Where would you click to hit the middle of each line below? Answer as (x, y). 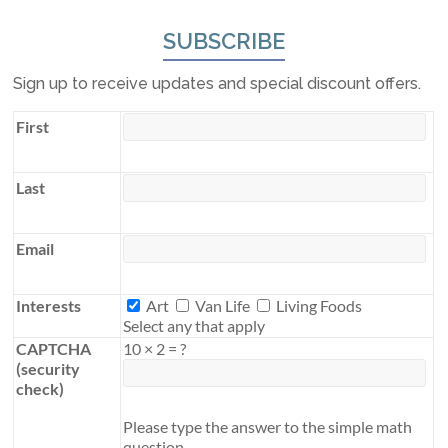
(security (48, 369)
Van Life (221, 306)
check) (40, 389)
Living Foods (318, 306)
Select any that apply (194, 326)
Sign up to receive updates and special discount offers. (217, 84)
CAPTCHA (54, 349)
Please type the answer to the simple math (268, 427)
